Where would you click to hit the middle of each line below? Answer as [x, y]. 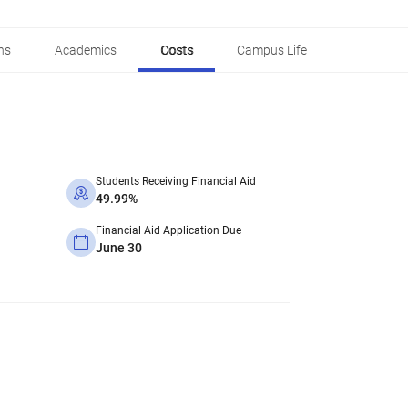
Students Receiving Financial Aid [176, 181]
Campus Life [272, 50]
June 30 [119, 248]
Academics [86, 50]
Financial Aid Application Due [168, 230]
